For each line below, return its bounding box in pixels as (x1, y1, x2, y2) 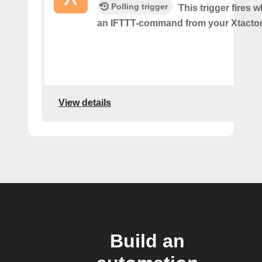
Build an (110, 230, 185, 251)
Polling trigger (111, 2, 168, 11)
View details (58, 97, 111, 108)
